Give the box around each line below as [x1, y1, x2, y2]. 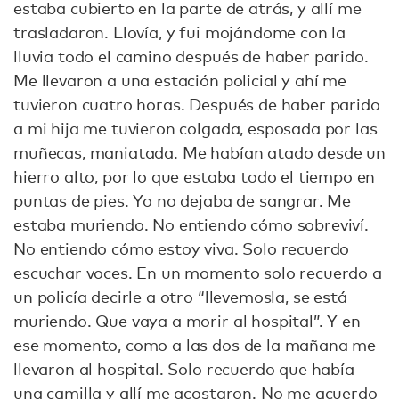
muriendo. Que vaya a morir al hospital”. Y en [13, 311, 361, 330]
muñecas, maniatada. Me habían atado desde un [13, 142, 386, 162]
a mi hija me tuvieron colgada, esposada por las [13, 118, 378, 138]
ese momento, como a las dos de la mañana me [13, 335, 377, 354]
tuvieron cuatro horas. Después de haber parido [13, 94, 380, 114]
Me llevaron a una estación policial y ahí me [13, 70, 346, 90]
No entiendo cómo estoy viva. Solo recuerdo [13, 239, 350, 258]
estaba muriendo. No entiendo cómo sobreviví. [13, 215, 369, 234]
